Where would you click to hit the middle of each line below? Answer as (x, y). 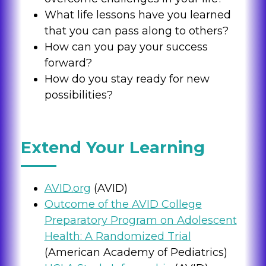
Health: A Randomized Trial (118, 236)
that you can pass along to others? (136, 31)
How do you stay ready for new (127, 79)
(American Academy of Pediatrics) (136, 252)
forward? (68, 63)
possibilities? (78, 95)
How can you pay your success (126, 47)
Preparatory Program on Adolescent (140, 220)
